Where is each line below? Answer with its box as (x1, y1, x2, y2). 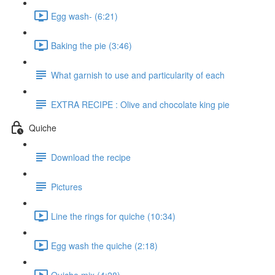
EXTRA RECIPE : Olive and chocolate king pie (51, 98, 230, 110)
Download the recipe (51, 150, 131, 163)
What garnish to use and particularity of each (51, 68, 225, 81)
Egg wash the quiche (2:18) (51, 239, 158, 252)
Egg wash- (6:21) (51, 9, 118, 22)
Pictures (51, 180, 82, 193)
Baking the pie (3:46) (51, 39, 132, 52)
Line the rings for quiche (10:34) (51, 209, 176, 222)
